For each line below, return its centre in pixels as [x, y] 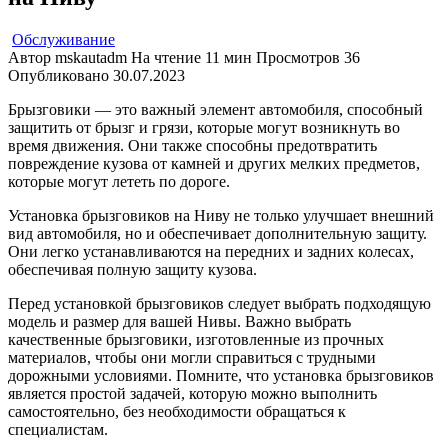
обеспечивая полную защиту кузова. [132, 269]
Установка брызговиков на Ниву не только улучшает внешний [221, 215]
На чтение [166, 57]
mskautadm [89, 57]
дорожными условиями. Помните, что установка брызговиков [221, 375]
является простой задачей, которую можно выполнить [192, 393]
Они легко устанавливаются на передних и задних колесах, [211, 251]
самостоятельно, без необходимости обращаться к [177, 411]
